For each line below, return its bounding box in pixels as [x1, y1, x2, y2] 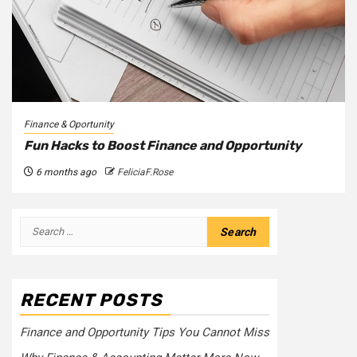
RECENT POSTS [20, 288, 163, 311]
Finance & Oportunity [24, 118, 114, 130]
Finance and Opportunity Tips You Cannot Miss [20, 324, 269, 339]
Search [19, 217, 60, 233]
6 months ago [33, 166, 96, 178]
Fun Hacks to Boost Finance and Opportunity [24, 137, 302, 153]
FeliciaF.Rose [117, 166, 173, 178]
